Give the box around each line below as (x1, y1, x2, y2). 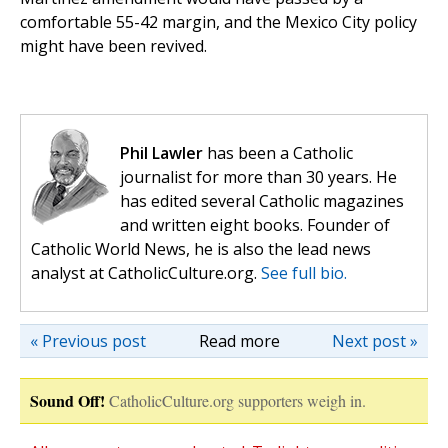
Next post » (332, 330, 418, 353)
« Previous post (30, 330, 146, 353)
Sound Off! (30, 389, 105, 413)
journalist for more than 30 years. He (120, 166, 397, 189)
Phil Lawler (120, 142, 203, 165)
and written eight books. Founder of (120, 214, 390, 237)
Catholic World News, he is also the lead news (31, 238, 371, 261)
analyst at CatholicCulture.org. (31, 262, 261, 285)
